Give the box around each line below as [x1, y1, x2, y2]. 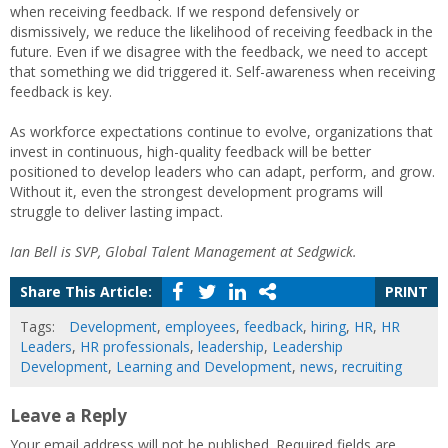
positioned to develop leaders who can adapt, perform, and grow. [10, 162, 435, 181]
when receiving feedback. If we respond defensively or [10, 2, 359, 21]
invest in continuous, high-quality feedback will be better [10, 142, 371, 161]
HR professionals [80, 337, 190, 356]
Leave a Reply [10, 404, 127, 427]
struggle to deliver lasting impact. [10, 202, 227, 221]
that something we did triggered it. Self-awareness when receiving [10, 62, 435, 81]
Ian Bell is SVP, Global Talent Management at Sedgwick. [10, 242, 357, 261]
